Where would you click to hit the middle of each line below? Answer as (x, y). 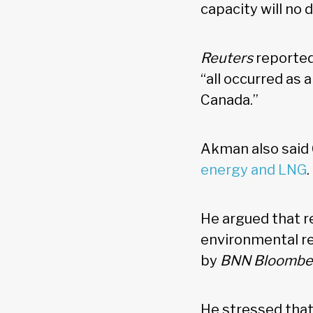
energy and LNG (254, 170)
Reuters (228, 58)
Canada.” (232, 100)
